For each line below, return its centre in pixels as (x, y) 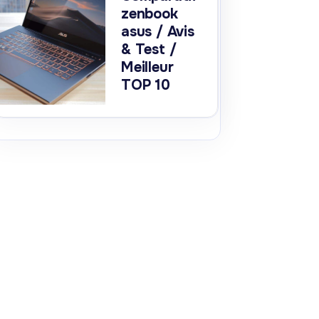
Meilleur (147, 68)
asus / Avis (158, 32)
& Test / (149, 50)
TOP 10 (146, 85)
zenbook (150, 14)
